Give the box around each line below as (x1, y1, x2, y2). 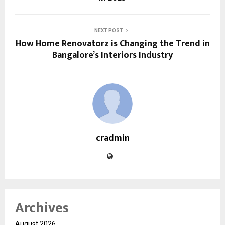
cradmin (95, 130, 130, 146)
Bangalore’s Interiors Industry (52, 47, 173, 63)
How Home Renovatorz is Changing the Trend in (15, 36, 210, 51)
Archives (15, 196, 69, 220)
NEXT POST (94, 27, 123, 33)
